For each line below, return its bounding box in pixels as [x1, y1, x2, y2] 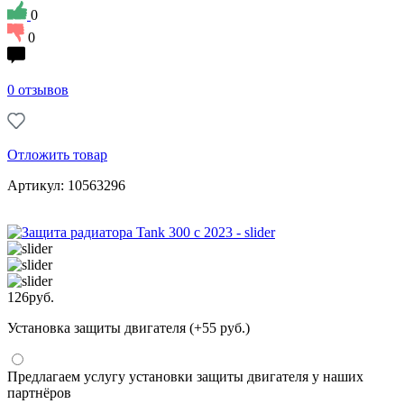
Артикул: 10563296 [7, 177, 125, 193]
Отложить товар [7, 146, 107, 162]
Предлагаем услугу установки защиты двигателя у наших [7, 368, 363, 384]
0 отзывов [7, 81, 69, 97]
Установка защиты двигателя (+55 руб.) [7, 319, 250, 335]
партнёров [7, 384, 71, 400]
